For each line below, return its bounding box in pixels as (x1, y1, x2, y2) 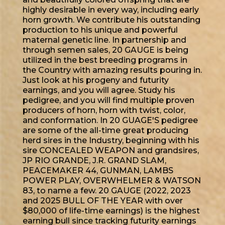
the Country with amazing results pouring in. (23, 65, 202, 75)
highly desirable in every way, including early (23, 5, 199, 15)
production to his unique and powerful (23, 25, 178, 35)
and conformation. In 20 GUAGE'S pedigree (23, 116, 198, 126)
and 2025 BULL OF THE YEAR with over (23, 196, 183, 206)
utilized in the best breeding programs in (23, 55, 187, 65)
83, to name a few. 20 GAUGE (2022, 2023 (23, 186, 191, 196)
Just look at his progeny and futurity (23, 75, 169, 85)
